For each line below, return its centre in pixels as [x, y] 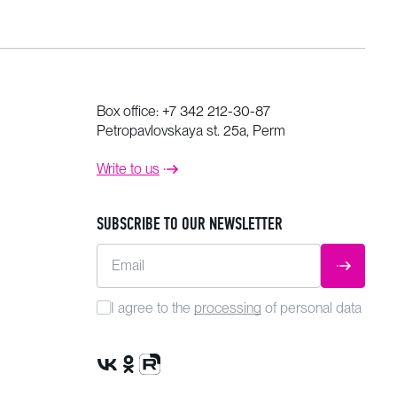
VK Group [125, 381]
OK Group [147, 381]
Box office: [129, 111]
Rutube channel [184, 381]
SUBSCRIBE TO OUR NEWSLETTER [189, 224]
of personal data [311, 308]
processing [227, 308]
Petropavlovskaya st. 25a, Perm [191, 131]
